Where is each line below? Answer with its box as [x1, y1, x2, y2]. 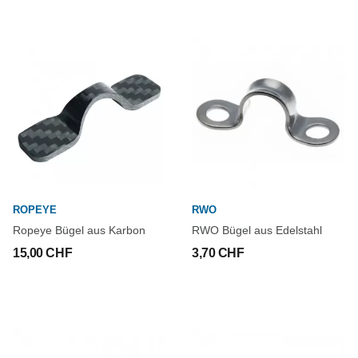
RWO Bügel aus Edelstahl [192, 224, 322, 237]
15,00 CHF [13, 246, 73, 260]
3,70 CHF [192, 246, 245, 260]
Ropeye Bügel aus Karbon [13, 224, 145, 237]
